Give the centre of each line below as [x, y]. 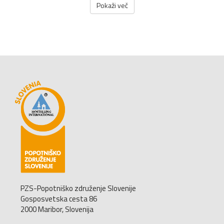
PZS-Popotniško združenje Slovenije [78, 188]
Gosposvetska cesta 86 [59, 198]
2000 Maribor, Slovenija [57, 209]
